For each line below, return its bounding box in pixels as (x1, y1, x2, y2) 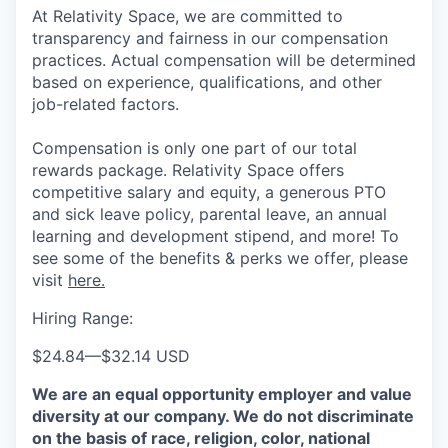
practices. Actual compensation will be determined (32, 50, 416, 70)
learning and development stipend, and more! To (32, 226, 399, 246)
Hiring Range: (32, 308, 133, 328)
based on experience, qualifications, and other (32, 72, 382, 92)
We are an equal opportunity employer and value (32, 384, 412, 404)
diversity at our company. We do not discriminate (32, 406, 414, 426)
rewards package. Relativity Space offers (32, 160, 344, 180)
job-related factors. (32, 94, 179, 114)
